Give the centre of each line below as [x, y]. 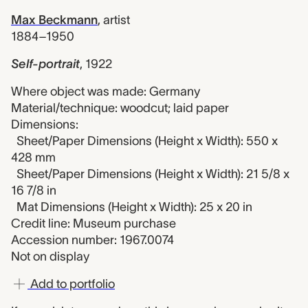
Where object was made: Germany [106, 91]
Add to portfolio [71, 284]
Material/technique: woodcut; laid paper [120, 108]
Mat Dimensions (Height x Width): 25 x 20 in [134, 207]
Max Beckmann [54, 20]
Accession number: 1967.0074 [92, 240]
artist [117, 20]
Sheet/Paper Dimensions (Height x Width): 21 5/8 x [153, 174]
